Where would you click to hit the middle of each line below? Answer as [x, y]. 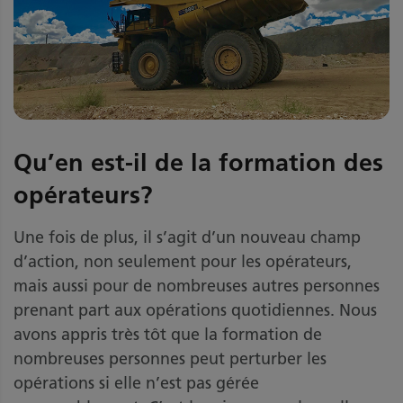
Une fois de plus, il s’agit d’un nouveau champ [187, 238]
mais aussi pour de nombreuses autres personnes [197, 287]
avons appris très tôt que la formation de [168, 335]
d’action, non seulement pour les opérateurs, [183, 262]
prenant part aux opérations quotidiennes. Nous [195, 311]
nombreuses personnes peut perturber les [170, 359]
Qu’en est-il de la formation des [198, 163]
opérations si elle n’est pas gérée [136, 384]
